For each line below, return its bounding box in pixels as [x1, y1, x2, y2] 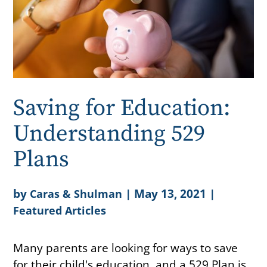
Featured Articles [13, 203, 107, 218]
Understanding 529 [13, 119, 206, 148]
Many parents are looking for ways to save [13, 239, 238, 256]
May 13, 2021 [134, 185, 207, 201]
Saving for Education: [13, 94, 231, 123]
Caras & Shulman [30, 186, 123, 201]
